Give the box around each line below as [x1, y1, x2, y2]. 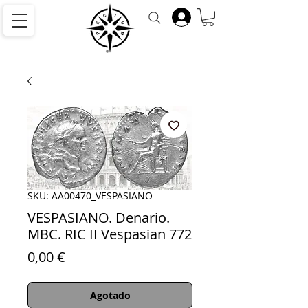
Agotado [89, 289, 131, 302]
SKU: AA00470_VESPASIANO [27, 189, 153, 203]
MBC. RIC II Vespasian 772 [27, 225, 192, 244]
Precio [65, 247, 104, 266]
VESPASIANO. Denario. [27, 208, 170, 228]
